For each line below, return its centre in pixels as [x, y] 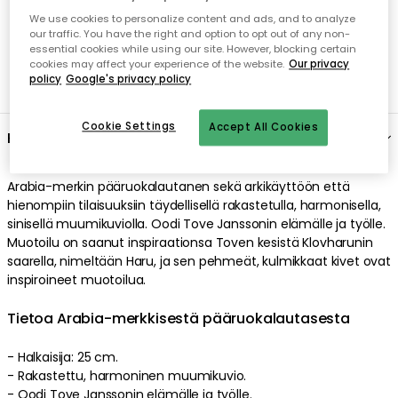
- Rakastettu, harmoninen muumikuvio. [127, 375]
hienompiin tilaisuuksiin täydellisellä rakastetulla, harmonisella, [194, 205]
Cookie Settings [129, 127]
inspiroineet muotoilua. [77, 279]
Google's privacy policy [129, 80]
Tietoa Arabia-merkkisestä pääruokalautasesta [179, 318]
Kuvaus [33, 138]
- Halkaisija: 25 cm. [63, 357]
